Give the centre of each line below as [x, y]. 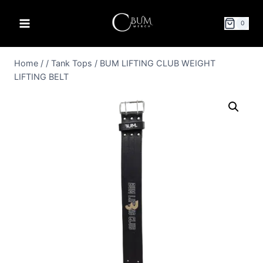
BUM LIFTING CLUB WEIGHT [158, 63]
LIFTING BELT [41, 77]
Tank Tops [72, 63]
